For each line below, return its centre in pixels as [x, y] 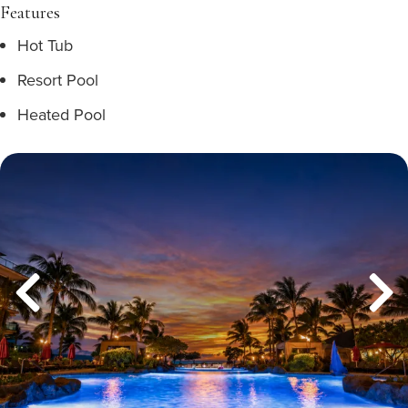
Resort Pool [58, 80]
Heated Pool [61, 114]
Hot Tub [45, 45]
